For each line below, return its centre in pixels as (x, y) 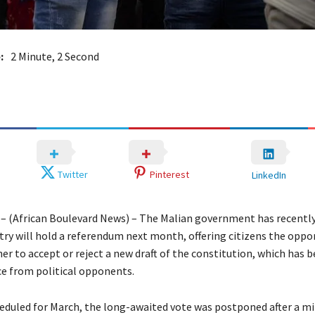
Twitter (73, 174)
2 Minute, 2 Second (54, 57)
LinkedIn (269, 175)
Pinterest (169, 174)
